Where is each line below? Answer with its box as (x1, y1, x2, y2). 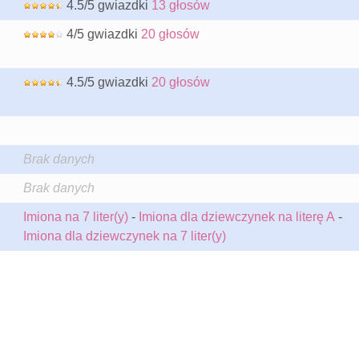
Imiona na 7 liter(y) (22, 210, 128, 224)
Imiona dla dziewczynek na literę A (138, 210, 335, 224)
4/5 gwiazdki (63, 27, 141, 41)
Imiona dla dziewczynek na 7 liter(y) (22, 229, 226, 243)
